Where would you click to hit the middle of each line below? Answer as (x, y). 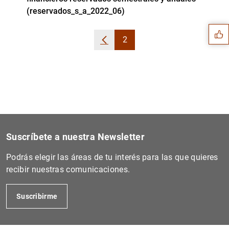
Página (137, 45)
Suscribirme (37, 196)
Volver (115, 45)
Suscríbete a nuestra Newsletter (76, 137)
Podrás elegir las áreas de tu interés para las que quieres (112, 157)
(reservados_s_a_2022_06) (76, 11)
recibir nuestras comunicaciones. (68, 169)
